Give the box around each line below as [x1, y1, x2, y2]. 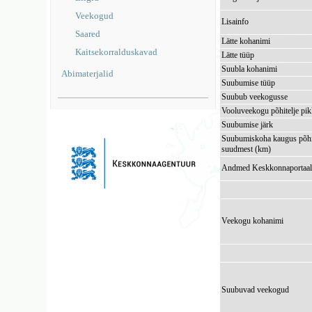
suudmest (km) [221, 144, 272, 154]
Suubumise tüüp [221, 78, 276, 88]
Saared [75, 29, 101, 39]
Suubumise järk [221, 120, 274, 130]
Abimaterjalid [61, 68, 114, 79]
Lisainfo [221, 17, 249, 26]
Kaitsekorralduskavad [75, 47, 158, 57]
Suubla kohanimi [221, 64, 278, 74]
